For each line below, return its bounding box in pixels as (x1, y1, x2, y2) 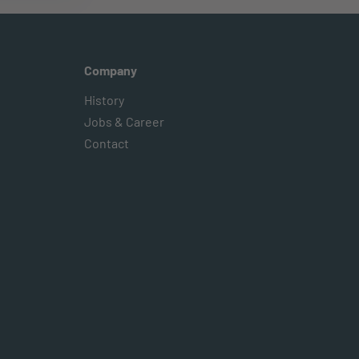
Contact (83, 135, 129, 151)
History (83, 92, 124, 107)
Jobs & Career (83, 114, 164, 129)
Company (83, 63, 137, 78)
